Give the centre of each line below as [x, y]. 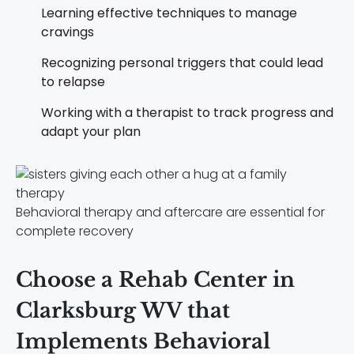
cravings [68, 32]
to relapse [73, 82]
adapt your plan [91, 132]
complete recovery [75, 232]
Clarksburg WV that [123, 311]
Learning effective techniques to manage [169, 13]
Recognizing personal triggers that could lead [182, 63]
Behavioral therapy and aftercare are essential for [170, 213]
